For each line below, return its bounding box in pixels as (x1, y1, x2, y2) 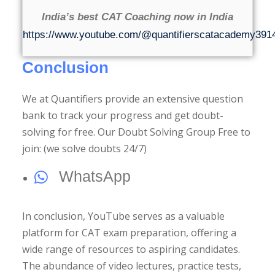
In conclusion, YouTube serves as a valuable (22, 209, 225, 223)
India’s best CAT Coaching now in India (42, 10, 233, 23)
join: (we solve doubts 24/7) (22, 141, 147, 155)
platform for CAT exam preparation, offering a (22, 225, 236, 239)
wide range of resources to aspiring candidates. (22, 242, 240, 256)
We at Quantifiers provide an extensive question (22, 91, 243, 106)
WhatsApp (59, 167, 131, 185)
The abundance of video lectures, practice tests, (22, 258, 241, 273)
